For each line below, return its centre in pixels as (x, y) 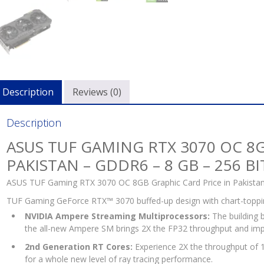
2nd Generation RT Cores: (79, 246)
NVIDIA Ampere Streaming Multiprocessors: (117, 216)
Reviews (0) (97, 92)
